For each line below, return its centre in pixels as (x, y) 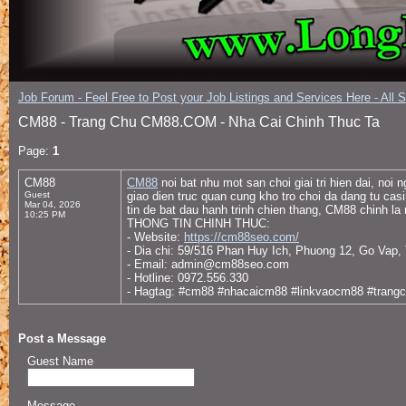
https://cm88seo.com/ (242, 237)
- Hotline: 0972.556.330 (188, 278)
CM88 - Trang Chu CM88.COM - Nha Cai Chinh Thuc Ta (199, 122)
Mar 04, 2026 (53, 204)
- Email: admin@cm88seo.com (208, 264)
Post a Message (62, 338)
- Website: (155, 237)
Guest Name (60, 361)
